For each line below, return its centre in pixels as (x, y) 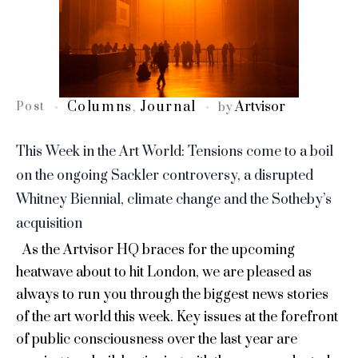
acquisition (49, 224)
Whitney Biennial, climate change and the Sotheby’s (174, 200)
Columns (99, 107)
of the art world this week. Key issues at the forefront (177, 317)
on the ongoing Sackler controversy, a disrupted (165, 176)
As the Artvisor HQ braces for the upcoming (155, 250)
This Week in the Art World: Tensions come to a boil (175, 152)
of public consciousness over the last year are (157, 340)
